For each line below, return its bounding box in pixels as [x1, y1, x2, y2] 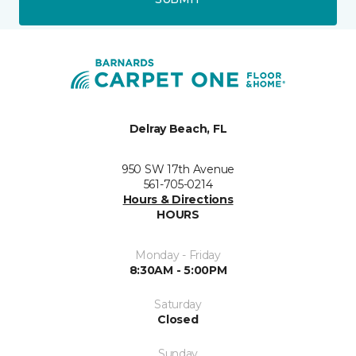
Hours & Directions [122, 192, 234, 207]
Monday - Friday [135, 247, 221, 262]
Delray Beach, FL [129, 121, 227, 136]
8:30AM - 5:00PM [129, 262, 227, 277]
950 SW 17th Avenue [122, 161, 234, 176]
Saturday [154, 296, 202, 311]
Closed [157, 311, 199, 327]
